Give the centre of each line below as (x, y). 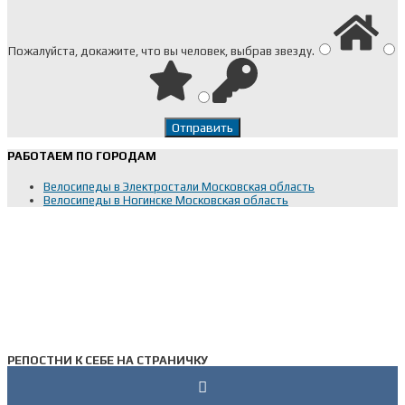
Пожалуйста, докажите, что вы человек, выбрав (141, 51)
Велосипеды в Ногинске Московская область (166, 200)
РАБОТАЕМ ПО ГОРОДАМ (82, 156)
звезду (293, 51)
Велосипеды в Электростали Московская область (179, 187)
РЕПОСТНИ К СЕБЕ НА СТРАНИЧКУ (108, 360)
